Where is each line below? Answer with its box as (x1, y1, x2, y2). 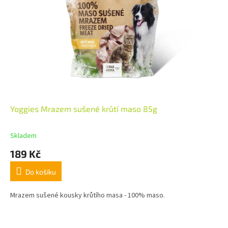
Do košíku (25, 167, 56, 177)
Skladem (10, 131, 37, 141)
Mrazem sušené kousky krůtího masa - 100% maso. (10, 190, 165, 201)
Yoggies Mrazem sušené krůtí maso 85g (10, 104, 157, 114)
